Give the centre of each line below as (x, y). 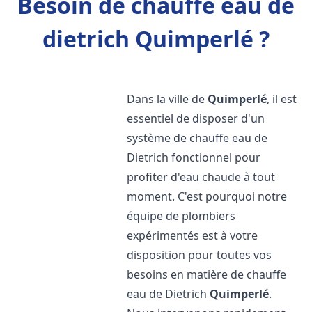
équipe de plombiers (181, 216)
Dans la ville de (167, 99)
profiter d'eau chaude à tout (201, 177)
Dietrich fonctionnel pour (194, 157)
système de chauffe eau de (197, 138)
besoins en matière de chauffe (207, 274)
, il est (282, 99)
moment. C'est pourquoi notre (207, 196)
